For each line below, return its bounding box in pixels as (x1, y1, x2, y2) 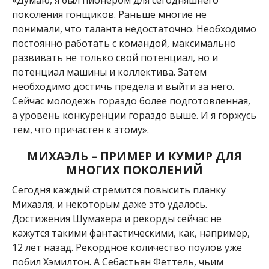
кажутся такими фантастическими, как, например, (11, 226, 250, 240)
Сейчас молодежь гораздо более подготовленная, (11, 94, 250, 108)
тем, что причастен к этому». (11, 123, 149, 137)
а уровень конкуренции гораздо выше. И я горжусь (11, 109, 256, 122)
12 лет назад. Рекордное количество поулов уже (11, 241, 242, 255)
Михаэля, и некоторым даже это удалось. (11, 198, 207, 211)
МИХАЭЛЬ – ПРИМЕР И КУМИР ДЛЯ (26, 148, 242, 165)
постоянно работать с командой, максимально (11, 37, 236, 50)
